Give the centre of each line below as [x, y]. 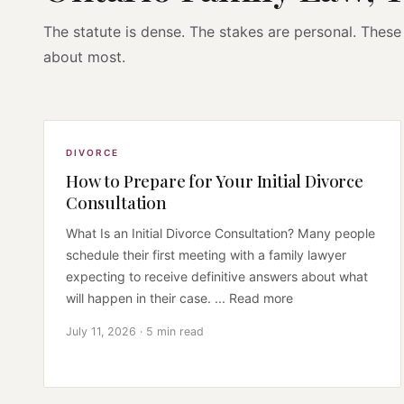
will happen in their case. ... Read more [179, 298]
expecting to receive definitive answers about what [217, 276]
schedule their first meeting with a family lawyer [206, 254]
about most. [84, 56]
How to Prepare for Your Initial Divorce [215, 180]
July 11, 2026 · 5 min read [135, 331]
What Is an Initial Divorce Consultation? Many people [220, 233]
